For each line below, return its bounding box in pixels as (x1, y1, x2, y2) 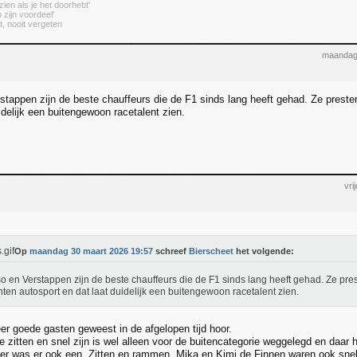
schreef (153, 246, 189, 256)
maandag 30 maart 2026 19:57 (29, 246, 153, 256)
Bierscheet (189, 246, 233, 256)
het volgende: (233, 246, 294, 256)
